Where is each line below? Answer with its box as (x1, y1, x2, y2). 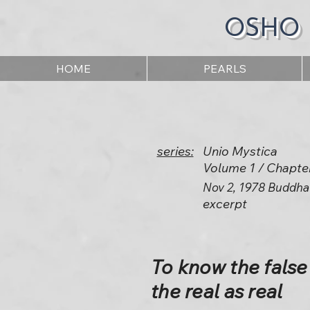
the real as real (151, 279, 283, 303)
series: (156, 143, 194, 159)
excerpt (203, 196, 247, 212)
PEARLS (203, 62, 246, 75)
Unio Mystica (203, 143, 277, 159)
